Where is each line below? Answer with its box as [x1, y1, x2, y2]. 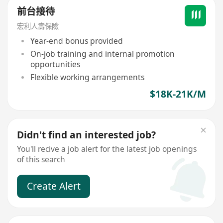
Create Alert [26, 179, 81, 193]
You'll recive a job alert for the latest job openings [17, 143, 197, 155]
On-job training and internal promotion [30, 48, 175, 60]
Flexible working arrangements [30, 71, 144, 83]
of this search [17, 154, 66, 165]
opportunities [30, 59, 80, 70]
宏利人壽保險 [17, 21, 59, 31]
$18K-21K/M [149, 88, 206, 101]
